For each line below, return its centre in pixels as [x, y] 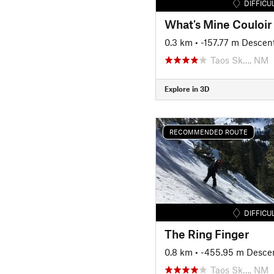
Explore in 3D [187, 89]
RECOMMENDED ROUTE [208, 132]
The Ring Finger [206, 234]
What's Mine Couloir [218, 24]
